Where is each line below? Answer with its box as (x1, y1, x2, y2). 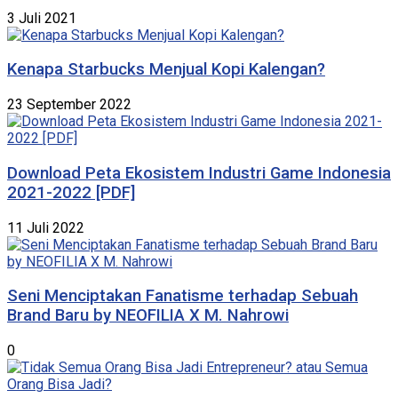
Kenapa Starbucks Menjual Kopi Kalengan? (7, 60, 325, 80)
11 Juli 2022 (7, 219, 84, 236)
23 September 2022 (7, 96, 131, 114)
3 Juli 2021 (7, 9, 76, 27)
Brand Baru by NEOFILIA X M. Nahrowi (7, 306, 289, 326)
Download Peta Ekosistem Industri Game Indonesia (7, 163, 391, 183)
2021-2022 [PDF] (7, 182, 135, 203)
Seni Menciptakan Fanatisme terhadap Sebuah (7, 286, 358, 306)
